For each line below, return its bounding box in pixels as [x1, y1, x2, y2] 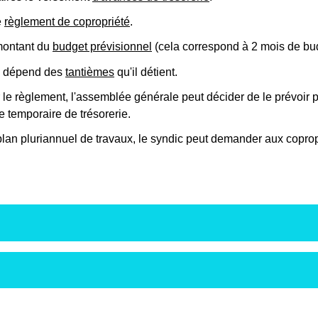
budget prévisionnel [53, 40, 152, 53]
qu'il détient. [114, 65, 177, 78]
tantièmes [65, 65, 114, 78]
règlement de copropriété [4, 16, 130, 28]
